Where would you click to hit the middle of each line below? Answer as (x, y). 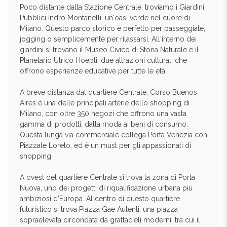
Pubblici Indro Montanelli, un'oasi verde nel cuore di (105, 18)
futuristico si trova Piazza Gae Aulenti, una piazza (99, 209)
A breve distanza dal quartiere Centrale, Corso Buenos (108, 92)
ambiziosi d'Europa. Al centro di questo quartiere (100, 199)
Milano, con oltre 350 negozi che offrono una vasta (103, 113)
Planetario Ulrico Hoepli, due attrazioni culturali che (103, 60)
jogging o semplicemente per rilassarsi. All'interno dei (108, 39)
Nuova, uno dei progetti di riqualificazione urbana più (106, 188)
